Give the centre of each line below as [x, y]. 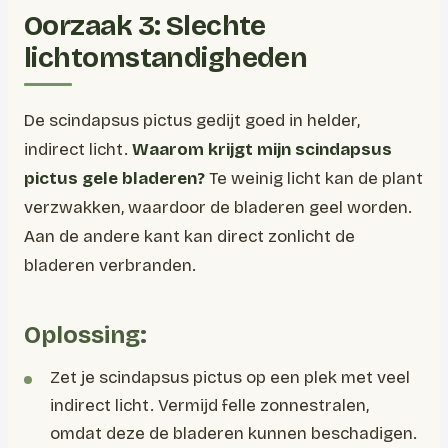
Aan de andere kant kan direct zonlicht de [189, 236]
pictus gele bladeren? [114, 178]
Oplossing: [85, 335]
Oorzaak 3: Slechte [145, 26]
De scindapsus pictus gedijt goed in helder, [192, 120]
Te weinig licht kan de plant [314, 178]
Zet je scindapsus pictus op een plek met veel [230, 377]
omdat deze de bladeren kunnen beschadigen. [233, 433]
